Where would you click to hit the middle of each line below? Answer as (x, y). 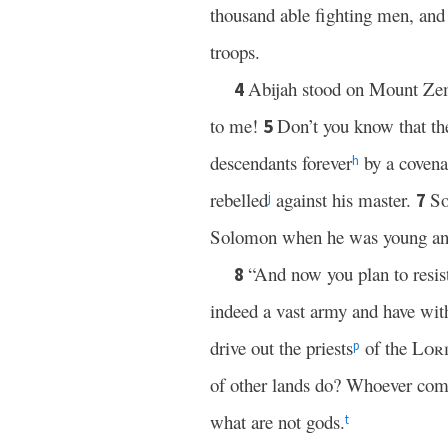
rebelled (239, 199)
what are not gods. (277, 421)
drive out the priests (281, 347)
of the (386, 347)
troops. (235, 51)
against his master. (343, 199)
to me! (236, 125)
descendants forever (281, 162)
